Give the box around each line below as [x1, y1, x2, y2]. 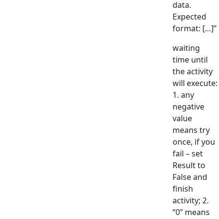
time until [173, 54, 208, 66]
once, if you [173, 136, 215, 148]
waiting [173, 43, 200, 54]
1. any [173, 89, 194, 101]
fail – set [173, 148, 203, 159]
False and [173, 172, 207, 183]
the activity [173, 66, 213, 77]
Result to [173, 160, 205, 171]
